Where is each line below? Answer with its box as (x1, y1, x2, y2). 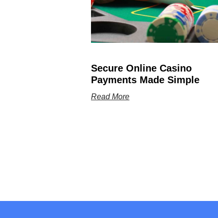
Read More (91, 92, 129, 101)
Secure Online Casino (91, 63, 192, 74)
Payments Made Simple (91, 74, 200, 86)
